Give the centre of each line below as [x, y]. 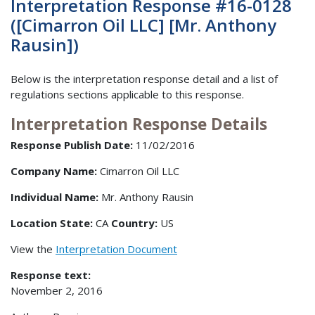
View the [33, 249]
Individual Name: [54, 197]
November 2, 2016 [57, 291]
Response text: [51, 275]
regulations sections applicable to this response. [127, 94]
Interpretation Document [116, 249]
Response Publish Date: [72, 145]
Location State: [53, 223]
